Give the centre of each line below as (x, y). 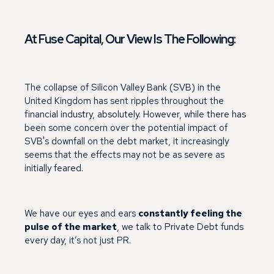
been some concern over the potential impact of (126, 128)
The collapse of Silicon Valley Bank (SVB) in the (123, 87)
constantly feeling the (190, 213)
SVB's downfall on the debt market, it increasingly (127, 141)
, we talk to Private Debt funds (180, 227)
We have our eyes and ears (81, 213)
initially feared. (54, 168)
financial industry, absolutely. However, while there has (135, 114)
